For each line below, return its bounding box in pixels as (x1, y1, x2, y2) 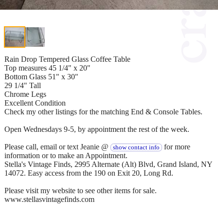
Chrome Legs (4, 90, 46, 98)
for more (162, 142, 190, 151)
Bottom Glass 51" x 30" (4, 72, 78, 81)
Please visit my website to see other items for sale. (4, 186, 157, 195)
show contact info (112, 144, 160, 151)
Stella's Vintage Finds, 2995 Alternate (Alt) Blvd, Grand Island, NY (4, 160, 212, 168)
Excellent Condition (4, 98, 66, 107)
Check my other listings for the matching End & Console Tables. (4, 107, 202, 116)
